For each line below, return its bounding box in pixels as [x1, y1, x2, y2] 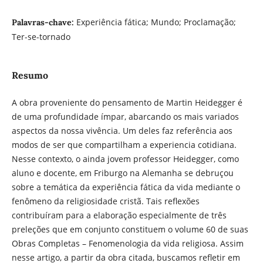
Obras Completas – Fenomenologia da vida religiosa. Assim [11, 238, 244, 249]
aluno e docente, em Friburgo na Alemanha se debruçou [11, 167, 234, 179]
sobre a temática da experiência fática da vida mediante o [11, 181, 240, 193]
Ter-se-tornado [11, 31, 70, 42]
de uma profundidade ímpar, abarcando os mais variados [11, 111, 239, 123]
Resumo [11, 69, 48, 81]
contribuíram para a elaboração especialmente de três [11, 210, 227, 221]
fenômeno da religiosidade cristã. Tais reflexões [11, 195, 200, 207]
